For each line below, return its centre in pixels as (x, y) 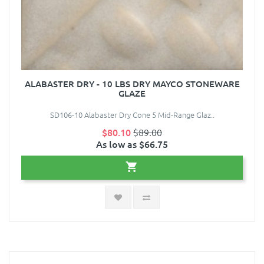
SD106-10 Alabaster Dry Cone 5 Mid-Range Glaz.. (132, 115)
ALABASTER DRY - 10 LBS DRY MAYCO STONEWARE (132, 84)
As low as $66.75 (132, 144)
